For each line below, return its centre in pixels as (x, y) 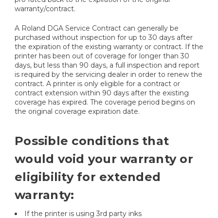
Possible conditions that (92, 141)
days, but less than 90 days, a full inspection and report (107, 65)
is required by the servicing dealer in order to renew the (109, 75)
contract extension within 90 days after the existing (102, 93)
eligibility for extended (88, 177)
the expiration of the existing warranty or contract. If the (109, 47)
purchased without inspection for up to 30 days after (104, 38)
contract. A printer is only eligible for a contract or (97, 84)
